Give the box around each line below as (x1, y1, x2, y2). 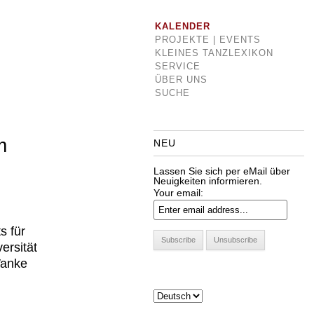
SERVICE (154, 61, 200, 71)
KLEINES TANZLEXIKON (154, 48, 273, 58)
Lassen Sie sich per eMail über (153, 165, 290, 177)
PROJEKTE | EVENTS (154, 34, 261, 45)
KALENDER (154, 21, 210, 32)
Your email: (153, 187, 203, 198)
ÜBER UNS (154, 74, 207, 85)
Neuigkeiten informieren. (153, 175, 262, 186)
